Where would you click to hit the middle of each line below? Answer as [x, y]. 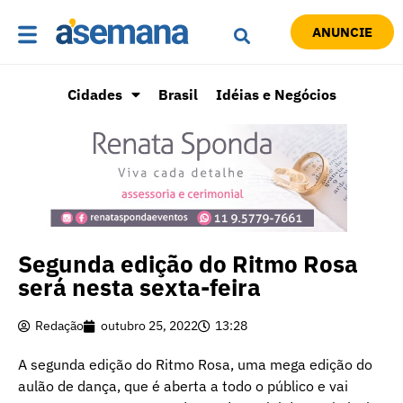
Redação [59, 326]
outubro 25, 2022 [149, 326]
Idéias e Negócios [276, 95]
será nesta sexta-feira [139, 287]
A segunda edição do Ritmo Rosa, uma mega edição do [195, 365]
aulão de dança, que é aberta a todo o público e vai [183, 386]
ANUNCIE [342, 32]
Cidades [94, 95]
